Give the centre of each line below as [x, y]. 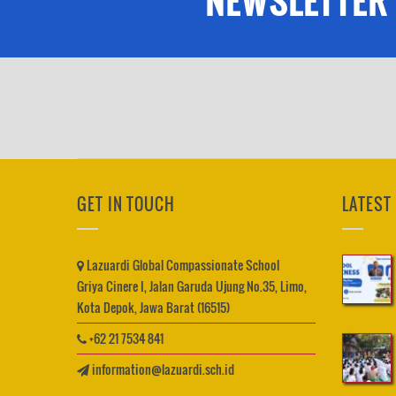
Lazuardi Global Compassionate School [182, 265]
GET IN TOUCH [126, 204]
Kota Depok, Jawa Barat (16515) [153, 307]
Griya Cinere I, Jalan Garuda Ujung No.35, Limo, [192, 286]
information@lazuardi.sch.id [163, 369]
